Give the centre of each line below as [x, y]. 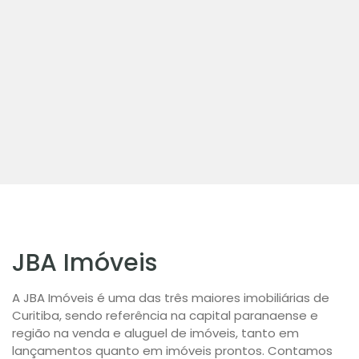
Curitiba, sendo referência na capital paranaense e [165, 315]
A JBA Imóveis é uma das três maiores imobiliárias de [171, 298]
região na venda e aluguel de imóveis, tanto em [155, 333]
